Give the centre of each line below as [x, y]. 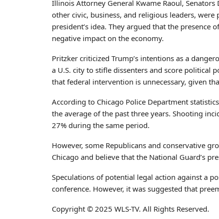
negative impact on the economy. [108, 38]
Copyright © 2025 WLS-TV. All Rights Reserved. [131, 208]
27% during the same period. [101, 125]
